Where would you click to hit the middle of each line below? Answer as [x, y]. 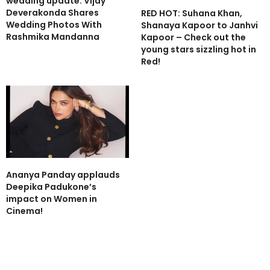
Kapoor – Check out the [193, 37]
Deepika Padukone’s [51, 187]
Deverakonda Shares [52, 12]
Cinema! [24, 211]
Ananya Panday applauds [63, 174]
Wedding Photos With [54, 24]
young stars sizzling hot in [199, 49]
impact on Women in [52, 199]
